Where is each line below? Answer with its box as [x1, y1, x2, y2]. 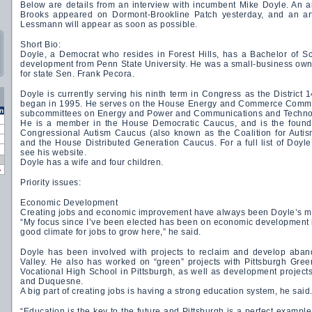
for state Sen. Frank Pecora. [20, 69, 134, 79]
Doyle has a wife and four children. [20, 157, 164, 167]
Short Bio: [20, 40, 61, 49]
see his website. [20, 148, 86, 157]
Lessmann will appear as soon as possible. [20, 19, 198, 29]
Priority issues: [20, 178, 81, 187]
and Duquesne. [20, 276, 84, 286]
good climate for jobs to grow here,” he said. [20, 227, 201, 237]
